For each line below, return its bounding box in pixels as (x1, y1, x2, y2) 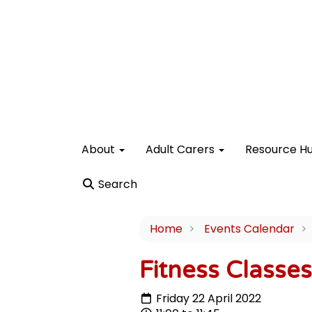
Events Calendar (203, 221, 295, 237)
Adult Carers (146, 141, 217, 157)
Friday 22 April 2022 (153, 290, 261, 306)
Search (95, 176, 137, 192)
